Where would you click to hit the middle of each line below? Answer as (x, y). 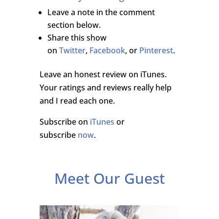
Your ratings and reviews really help (105, 87)
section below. (74, 25)
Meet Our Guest (109, 178)
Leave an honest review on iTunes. (103, 74)
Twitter (72, 50)
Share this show (77, 37)
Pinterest (156, 50)
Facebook (107, 50)
